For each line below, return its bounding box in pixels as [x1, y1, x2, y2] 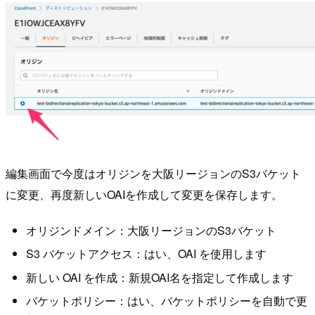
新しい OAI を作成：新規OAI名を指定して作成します [25, 269, 293, 285]
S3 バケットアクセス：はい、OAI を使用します [25, 245, 266, 262]
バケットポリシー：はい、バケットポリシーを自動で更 [25, 292, 307, 309]
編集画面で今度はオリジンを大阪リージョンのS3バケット [6, 165, 301, 181]
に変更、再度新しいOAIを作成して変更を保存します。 [6, 186, 283, 202]
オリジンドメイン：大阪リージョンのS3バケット [25, 221, 276, 238]
